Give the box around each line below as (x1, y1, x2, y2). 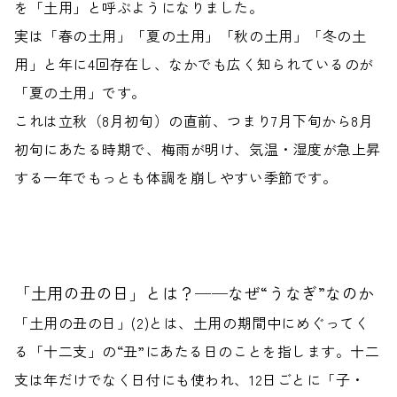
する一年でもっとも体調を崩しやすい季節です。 (14, 167, 338, 188)
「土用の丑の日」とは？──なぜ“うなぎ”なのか (14, 281, 375, 304)
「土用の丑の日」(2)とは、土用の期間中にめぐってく (14, 312, 370, 333)
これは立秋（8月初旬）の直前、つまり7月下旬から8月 (14, 110, 374, 131)
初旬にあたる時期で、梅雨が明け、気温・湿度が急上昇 (14, 138, 381, 160)
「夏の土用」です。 (14, 82, 147, 103)
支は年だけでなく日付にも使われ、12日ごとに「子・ (14, 369, 365, 390)
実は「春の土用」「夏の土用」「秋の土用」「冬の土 (14, 25, 367, 46)
